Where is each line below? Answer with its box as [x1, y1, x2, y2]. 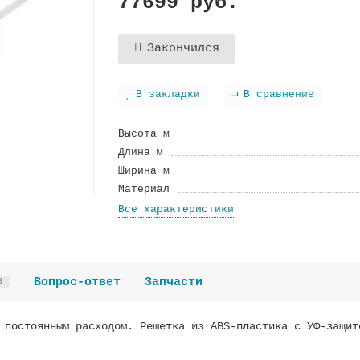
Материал [118, 182, 170, 195]
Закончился [147, 41, 220, 56]
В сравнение [243, 89, 315, 101]
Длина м [118, 145, 164, 158]
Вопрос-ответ [34, 274, 121, 289]
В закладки [136, 89, 201, 101]
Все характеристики [118, 202, 235, 215]
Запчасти [145, 274, 202, 289]
